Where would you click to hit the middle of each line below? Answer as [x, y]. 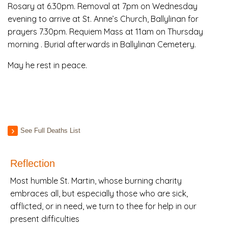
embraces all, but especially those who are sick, [99, 194]
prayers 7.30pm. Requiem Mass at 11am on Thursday [105, 32]
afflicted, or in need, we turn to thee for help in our [103, 206]
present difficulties [45, 219]
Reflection [33, 164]
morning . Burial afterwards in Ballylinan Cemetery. [102, 45]
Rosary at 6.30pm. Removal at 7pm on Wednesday [103, 6]
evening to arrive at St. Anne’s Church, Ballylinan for [103, 19]
